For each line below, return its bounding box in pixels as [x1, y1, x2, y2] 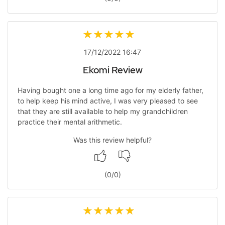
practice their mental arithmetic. [17, 117, 122, 126]
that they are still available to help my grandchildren [17, 106, 188, 116]
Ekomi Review [82, 64, 143, 76]
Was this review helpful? [73, 135, 152, 144]
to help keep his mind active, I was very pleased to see [17, 96, 198, 105]
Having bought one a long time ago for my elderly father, [17, 85, 203, 94]
